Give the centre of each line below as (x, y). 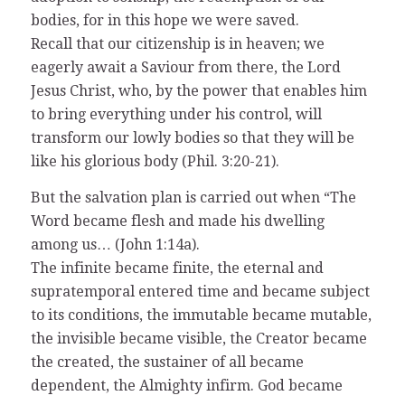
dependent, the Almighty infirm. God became (186, 385)
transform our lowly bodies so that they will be (192, 137)
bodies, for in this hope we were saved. (165, 20)
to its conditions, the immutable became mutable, (201, 315)
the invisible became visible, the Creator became (198, 338)
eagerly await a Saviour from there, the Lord (185, 67)
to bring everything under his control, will (176, 114)
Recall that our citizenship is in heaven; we (177, 43)
